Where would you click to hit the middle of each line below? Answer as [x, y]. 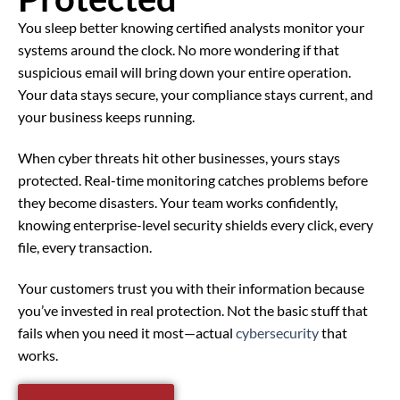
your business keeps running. [106, 117]
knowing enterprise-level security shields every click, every [196, 224]
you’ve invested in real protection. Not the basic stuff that [193, 310]
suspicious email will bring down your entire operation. [184, 72]
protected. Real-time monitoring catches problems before [193, 179]
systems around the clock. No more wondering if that [179, 50]
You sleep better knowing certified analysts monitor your [191, 28]
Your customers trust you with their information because [191, 287]
